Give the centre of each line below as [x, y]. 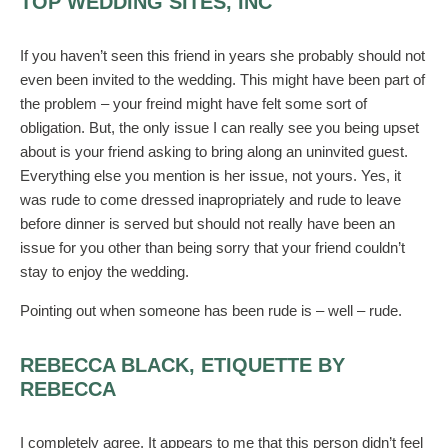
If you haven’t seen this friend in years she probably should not [222, 55]
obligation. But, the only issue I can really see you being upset [219, 127]
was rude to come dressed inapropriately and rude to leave [210, 199]
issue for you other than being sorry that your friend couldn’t [212, 247]
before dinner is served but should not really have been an [207, 223]
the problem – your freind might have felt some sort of [193, 103]
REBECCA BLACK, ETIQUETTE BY [182, 365]
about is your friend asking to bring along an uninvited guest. [214, 151]
